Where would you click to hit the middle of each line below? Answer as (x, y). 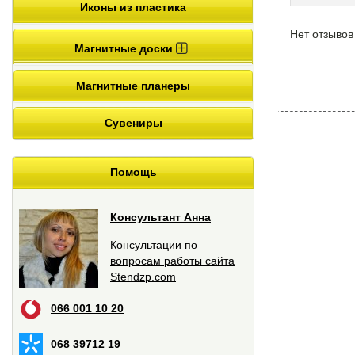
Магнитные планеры (133, 85)
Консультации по (154, 244)
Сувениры (133, 122)
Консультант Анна (160, 217)
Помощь (133, 172)
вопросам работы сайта (172, 260)
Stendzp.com (143, 276)
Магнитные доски (125, 48)
